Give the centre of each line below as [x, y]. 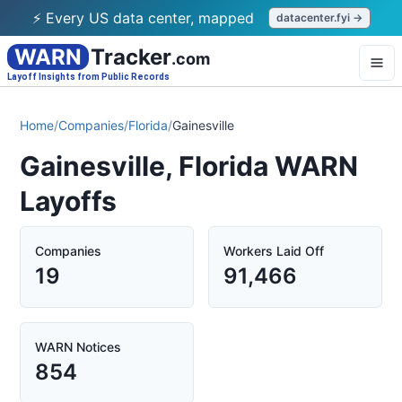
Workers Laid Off [274, 251]
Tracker [131, 57]
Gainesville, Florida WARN [189, 166]
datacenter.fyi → [319, 17]
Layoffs [68, 201]
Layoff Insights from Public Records [88, 77]
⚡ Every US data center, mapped [143, 17]
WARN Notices [78, 347]
